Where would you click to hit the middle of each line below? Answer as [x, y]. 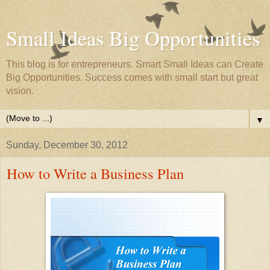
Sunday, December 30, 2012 [67, 145]
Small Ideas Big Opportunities [133, 38]
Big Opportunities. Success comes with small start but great [132, 77]
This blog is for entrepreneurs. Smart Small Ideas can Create [135, 64]
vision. [20, 91]
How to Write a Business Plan [95, 173]
